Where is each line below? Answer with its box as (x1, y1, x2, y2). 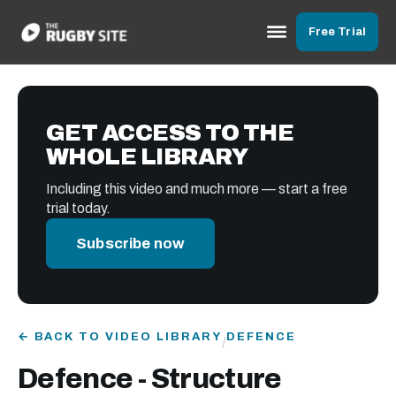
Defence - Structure (18, 363, 282, 394)
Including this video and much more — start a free (46, 181, 347, 196)
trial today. (46, 201, 110, 216)
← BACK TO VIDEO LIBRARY (18, 331, 222, 343)
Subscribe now (76, 235, 186, 252)
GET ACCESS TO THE (46, 120, 294, 145)
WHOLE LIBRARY (46, 144, 248, 169)
